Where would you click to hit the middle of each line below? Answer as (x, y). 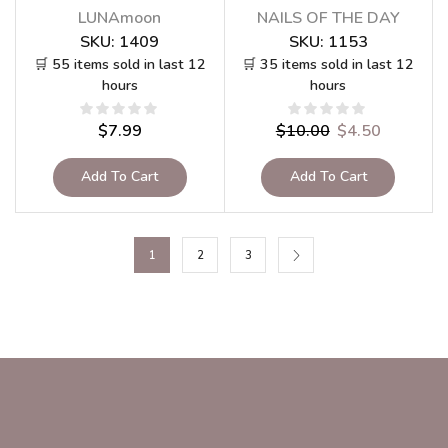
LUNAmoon (120, 17)
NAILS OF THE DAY (328, 17)
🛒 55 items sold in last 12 (119, 64)
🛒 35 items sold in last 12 (328, 64)
